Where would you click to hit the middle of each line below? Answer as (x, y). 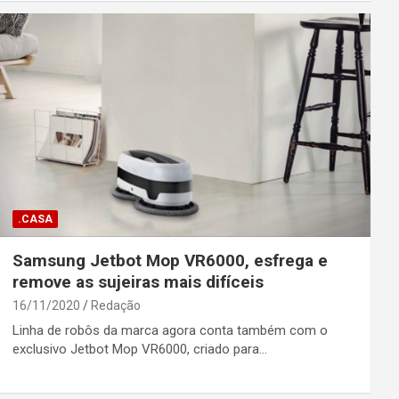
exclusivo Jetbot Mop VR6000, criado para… (139, 349)
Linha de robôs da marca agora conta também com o (170, 330)
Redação (115, 305)
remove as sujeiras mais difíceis (138, 281)
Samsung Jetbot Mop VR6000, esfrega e (170, 260)
